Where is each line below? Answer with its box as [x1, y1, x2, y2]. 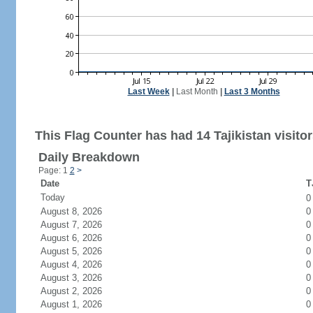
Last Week [127, 87, 170, 96]
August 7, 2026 [40, 219, 119, 230]
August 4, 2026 [40, 259, 119, 270]
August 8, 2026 [40, 206, 119, 217]
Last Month [175, 87, 218, 96]
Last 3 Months [224, 87, 280, 96]
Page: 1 [38, 166, 70, 175]
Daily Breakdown [38, 150, 140, 164]
